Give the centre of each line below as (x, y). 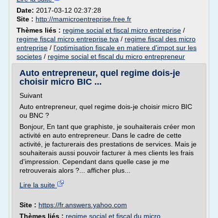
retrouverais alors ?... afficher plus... (75, 170)
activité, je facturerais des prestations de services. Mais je (108, 144)
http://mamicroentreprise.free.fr (83, 19)
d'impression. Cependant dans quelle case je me (94, 162)
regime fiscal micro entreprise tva (68, 39)
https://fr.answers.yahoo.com (83, 205)
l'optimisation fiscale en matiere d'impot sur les (125, 48)
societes (29, 56)
